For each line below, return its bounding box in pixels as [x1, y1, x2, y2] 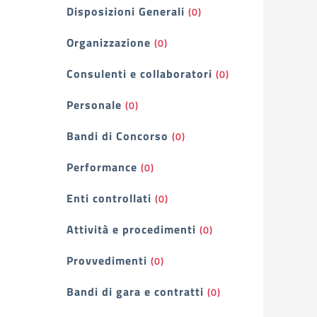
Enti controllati [67, 190, 151, 207]
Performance [67, 158, 137, 175]
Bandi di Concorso [67, 127, 168, 144]
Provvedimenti [67, 252, 147, 269]
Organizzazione [67, 34, 151, 51]
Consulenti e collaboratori [67, 65, 212, 82]
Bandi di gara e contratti [67, 283, 204, 300]
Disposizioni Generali [67, 3, 185, 20]
